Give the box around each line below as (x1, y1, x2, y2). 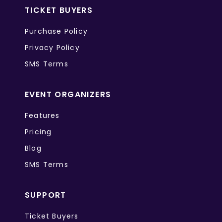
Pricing (25, 127, 52, 137)
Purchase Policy (25, 26, 88, 37)
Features (25, 111, 60, 121)
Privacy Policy (25, 43, 80, 53)
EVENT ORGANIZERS (25, 89, 111, 101)
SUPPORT (25, 189, 66, 201)
